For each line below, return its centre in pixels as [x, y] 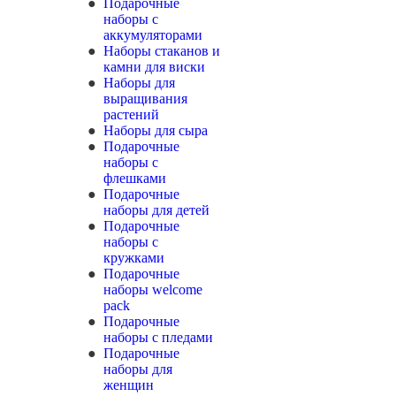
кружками [134, 258]
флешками [135, 178]
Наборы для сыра [156, 130]
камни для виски [154, 67]
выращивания [145, 99]
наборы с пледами [158, 337]
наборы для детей [156, 210]
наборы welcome [153, 289]
